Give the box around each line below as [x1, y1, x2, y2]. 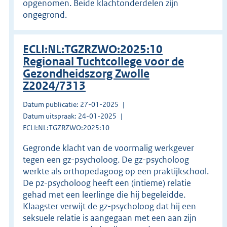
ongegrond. [23, 9, 67, 20]
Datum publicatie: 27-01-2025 [23, 99, 119, 109]
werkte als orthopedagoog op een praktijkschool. [23, 165, 209, 177]
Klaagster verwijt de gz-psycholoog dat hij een [23, 200, 196, 212]
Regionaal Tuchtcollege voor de [23, 54, 184, 68]
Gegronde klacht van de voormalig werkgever [23, 142, 194, 154]
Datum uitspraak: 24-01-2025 [23, 111, 117, 121]
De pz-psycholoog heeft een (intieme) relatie [23, 177, 191, 188]
